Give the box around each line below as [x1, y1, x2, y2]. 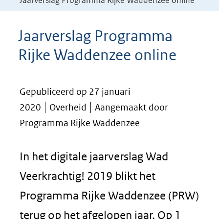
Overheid [49, 102, 87, 113]
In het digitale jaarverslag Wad [20, 150, 168, 163]
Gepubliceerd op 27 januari [20, 86, 131, 97]
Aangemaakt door [95, 102, 168, 113]
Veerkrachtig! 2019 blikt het [20, 169, 155, 182]
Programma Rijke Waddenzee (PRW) [20, 189, 199, 202]
